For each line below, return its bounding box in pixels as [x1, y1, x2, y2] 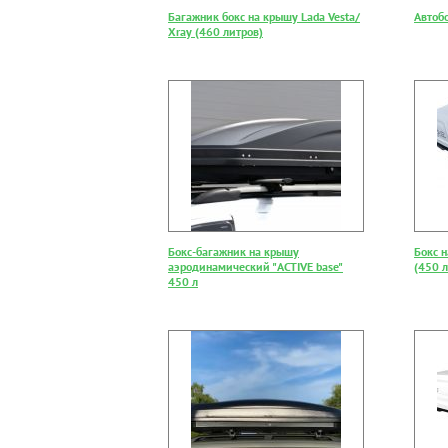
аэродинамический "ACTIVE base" [168, 259, 343, 274]
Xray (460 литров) [168, 24, 263, 39]
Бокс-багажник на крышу [168, 244, 299, 259]
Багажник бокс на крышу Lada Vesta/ [168, 9, 360, 24]
